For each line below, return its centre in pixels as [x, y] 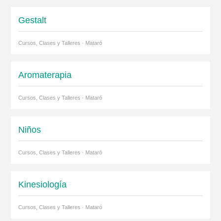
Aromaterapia [45, 75]
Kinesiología [42, 184]
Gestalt [32, 20]
